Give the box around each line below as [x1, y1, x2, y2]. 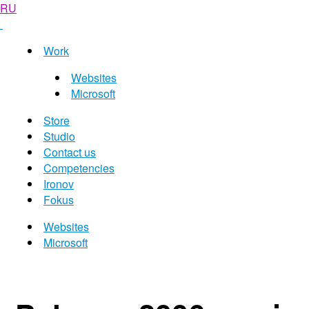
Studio [43, 128, 75, 144]
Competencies [43, 160, 114, 176]
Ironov [43, 176, 74, 192]
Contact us [43, 144, 96, 160]
